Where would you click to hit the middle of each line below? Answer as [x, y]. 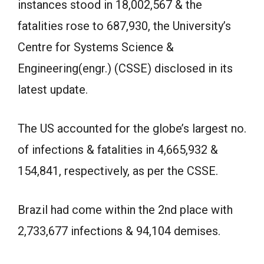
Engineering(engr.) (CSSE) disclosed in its [125, 68]
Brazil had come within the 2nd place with [125, 209]
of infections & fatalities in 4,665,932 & [118, 149]
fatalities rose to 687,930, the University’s [124, 26]
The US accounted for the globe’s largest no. [132, 128]
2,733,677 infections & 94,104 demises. [119, 231]
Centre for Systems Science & [96, 47]
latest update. [53, 89]
